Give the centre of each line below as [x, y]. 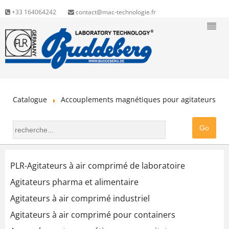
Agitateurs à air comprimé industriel [80, 198]
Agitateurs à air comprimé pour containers [93, 215]
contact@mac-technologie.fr [115, 12]
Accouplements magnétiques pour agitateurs [138, 99]
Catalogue [30, 99]
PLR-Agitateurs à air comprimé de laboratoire [98, 166]
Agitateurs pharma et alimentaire [74, 182]
